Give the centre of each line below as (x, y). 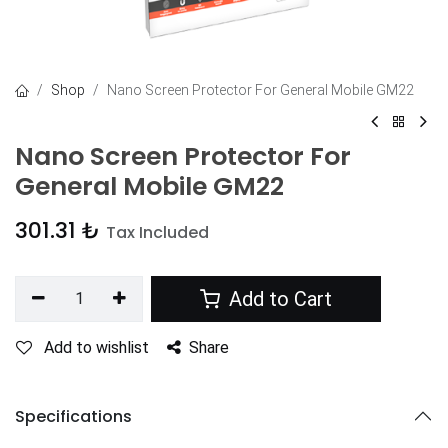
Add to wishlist (96, 347)
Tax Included (157, 232)
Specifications (73, 416)
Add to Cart (278, 299)
